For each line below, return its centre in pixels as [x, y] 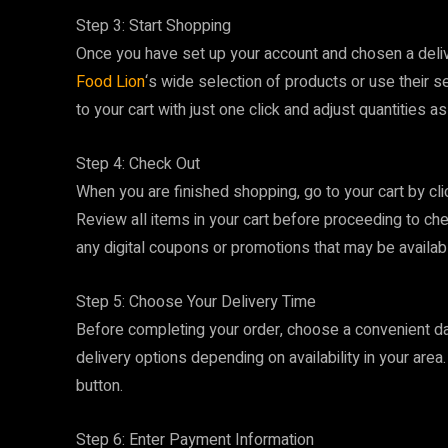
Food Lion [110, 82]
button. [99, 386]
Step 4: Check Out [138, 164]
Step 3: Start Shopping [153, 26]
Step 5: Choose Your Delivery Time [196, 302]
